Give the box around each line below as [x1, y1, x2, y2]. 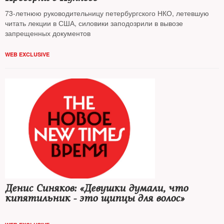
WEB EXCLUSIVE [5, 50, 49, 58]
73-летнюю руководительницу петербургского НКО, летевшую [5, 8, 209, 18]
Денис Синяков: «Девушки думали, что [5, 182, 188, 194]
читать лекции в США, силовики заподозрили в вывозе [5, 18, 183, 28]
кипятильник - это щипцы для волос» [5, 192, 184, 204]
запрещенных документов [5, 28, 90, 38]
